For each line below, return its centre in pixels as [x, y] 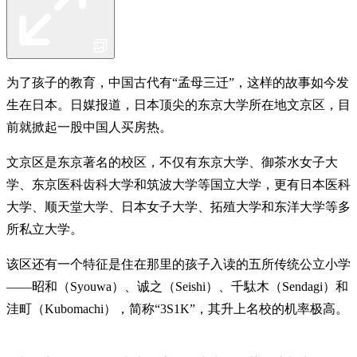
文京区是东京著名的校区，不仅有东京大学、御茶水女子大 [172, 162]
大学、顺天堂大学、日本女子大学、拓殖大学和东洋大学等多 [178, 206]
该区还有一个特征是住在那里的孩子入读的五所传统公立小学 [178, 264]
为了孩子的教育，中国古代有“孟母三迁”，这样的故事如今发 [178, 82]
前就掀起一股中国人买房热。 [89, 127]
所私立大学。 [45, 229]
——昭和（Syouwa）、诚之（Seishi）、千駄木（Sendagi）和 [177, 286]
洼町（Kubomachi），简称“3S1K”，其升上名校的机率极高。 [177, 308]
